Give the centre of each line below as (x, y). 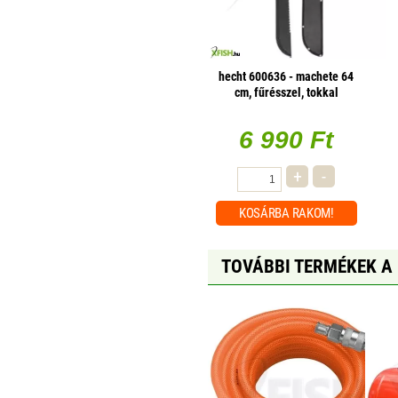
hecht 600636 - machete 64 (287, 77)
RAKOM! (313, 214)
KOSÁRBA (265, 214)
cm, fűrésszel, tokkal (286, 93)
